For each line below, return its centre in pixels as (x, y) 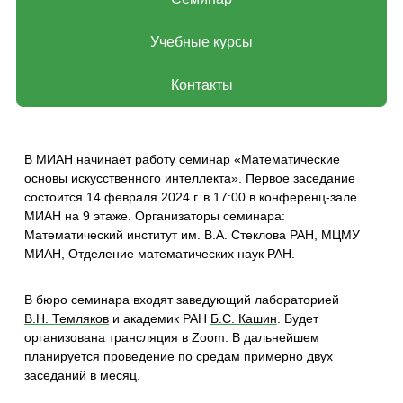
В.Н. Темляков (66, 319)
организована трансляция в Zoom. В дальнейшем (171, 338)
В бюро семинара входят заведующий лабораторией (181, 300)
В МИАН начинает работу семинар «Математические (182, 160)
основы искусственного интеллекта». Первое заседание (189, 179)
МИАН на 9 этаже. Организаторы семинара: (154, 216)
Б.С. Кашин (243, 319)
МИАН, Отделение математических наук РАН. (159, 254)
